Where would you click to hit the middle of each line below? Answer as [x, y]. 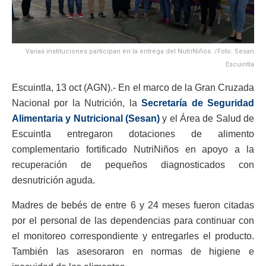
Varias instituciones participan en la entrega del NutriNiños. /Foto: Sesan [140, 52]
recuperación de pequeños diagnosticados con [133, 165]
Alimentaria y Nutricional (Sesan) [86, 119]
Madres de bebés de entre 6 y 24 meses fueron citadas [133, 205]
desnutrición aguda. [53, 180]
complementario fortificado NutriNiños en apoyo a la [133, 150]
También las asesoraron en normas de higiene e [133, 252]
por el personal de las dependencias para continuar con [133, 221]
